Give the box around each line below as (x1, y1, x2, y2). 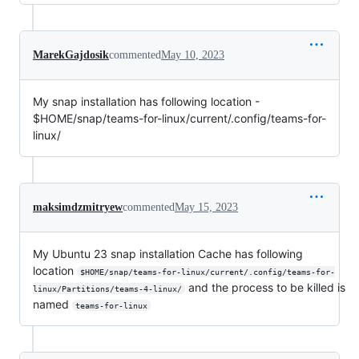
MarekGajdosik (33, 48, 109, 61)
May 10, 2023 (161, 48, 224, 61)
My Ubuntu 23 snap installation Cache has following (33, 246, 303, 260)
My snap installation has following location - (33, 94, 260, 108)
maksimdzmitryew (33, 200, 123, 213)
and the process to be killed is (184, 280, 349, 294)
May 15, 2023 (175, 200, 238, 213)
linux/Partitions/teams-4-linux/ (33, 284, 182, 293)
